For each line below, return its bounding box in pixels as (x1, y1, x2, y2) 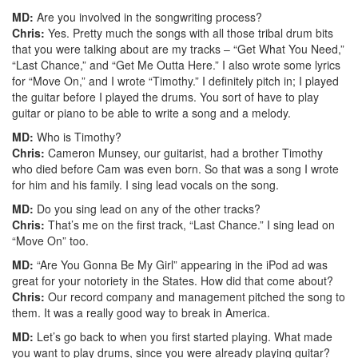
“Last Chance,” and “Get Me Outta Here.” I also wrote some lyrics (12, 56, 340, 73)
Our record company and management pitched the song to (45, 288, 345, 304)
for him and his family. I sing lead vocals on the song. (12, 176, 279, 193)
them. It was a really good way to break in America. (12, 304, 270, 320)
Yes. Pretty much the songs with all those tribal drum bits (45, 24, 333, 41)
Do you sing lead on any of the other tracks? (34, 200, 261, 217)
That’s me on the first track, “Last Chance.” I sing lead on (45, 216, 335, 233)
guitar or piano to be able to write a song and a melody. (12, 104, 291, 121)
